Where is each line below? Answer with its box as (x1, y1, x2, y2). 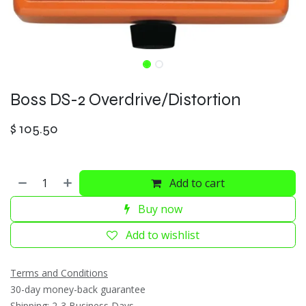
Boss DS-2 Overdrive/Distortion (10, 89, 241, 110)
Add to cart (166, 175, 225, 191)
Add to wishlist (126, 227, 199, 242)
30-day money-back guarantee (10, 282, 145, 296)
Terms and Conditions (10, 266, 108, 279)
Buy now (135, 201, 182, 217)
